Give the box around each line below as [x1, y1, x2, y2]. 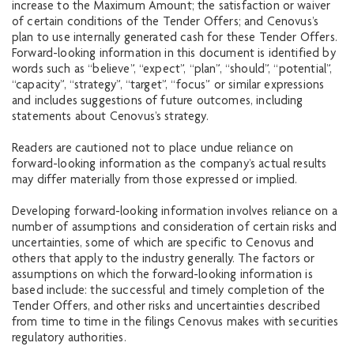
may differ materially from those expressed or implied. [12, 174, 298, 187]
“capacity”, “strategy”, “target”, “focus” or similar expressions [12, 79, 325, 92]
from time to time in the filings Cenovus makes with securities [12, 316, 338, 330]
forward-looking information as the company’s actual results [12, 158, 327, 171]
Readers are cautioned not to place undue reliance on [12, 142, 294, 156]
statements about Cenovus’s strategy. [12, 111, 209, 124]
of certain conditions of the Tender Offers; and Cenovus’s [12, 16, 319, 29]
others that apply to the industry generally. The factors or [12, 253, 315, 266]
